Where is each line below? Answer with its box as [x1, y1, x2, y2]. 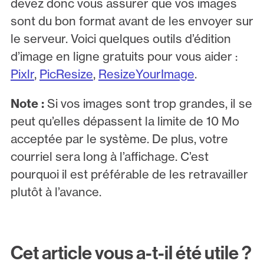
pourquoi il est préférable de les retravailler [10, 166, 248, 181]
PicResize [39, 66, 93, 81]
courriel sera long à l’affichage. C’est [10, 148, 209, 164]
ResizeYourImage [98, 66, 194, 81]
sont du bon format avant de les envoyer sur [10, 13, 253, 28]
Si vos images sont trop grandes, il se [47, 95, 252, 111]
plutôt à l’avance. [10, 184, 101, 199]
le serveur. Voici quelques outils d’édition [10, 31, 231, 46]
